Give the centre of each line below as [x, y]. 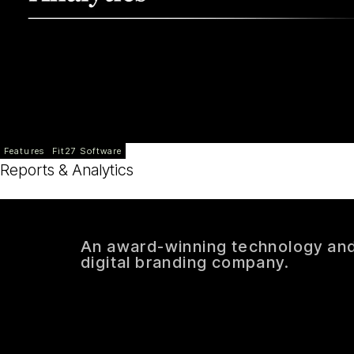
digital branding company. [185, 262]
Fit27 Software [87, 151]
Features [24, 151]
